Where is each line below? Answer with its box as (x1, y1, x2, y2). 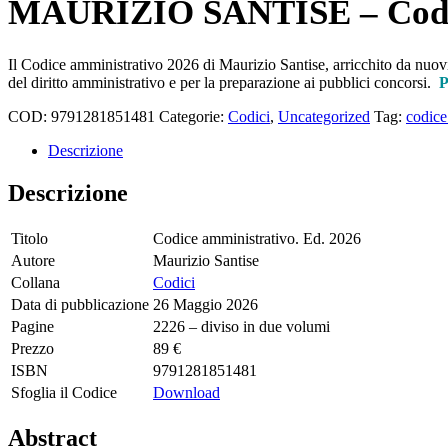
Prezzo (11, 339, 54, 357)
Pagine (11, 317, 54, 335)
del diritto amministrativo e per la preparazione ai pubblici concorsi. (8, 74, 435, 92)
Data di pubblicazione (11, 295, 149, 313)
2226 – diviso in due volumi (153, 317, 330, 335)
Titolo (11, 229, 48, 247)
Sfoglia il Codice (11, 383, 117, 401)
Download (153, 383, 220, 401)
